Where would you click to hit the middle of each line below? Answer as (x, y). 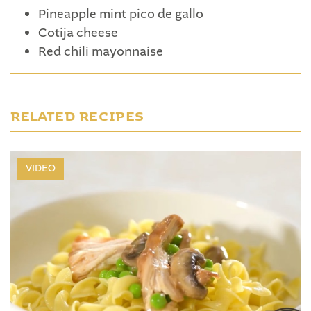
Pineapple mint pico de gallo (121, 15)
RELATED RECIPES (77, 114)
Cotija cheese (78, 34)
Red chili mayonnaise (101, 52)
